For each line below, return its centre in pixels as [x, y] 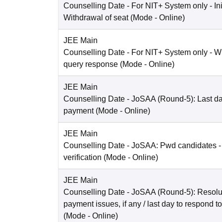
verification [83, 158]
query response [91, 64]
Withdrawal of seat [96, 18]
